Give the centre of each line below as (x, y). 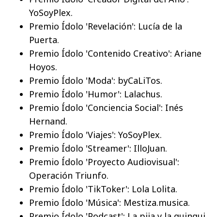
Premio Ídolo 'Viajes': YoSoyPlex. (95, 135)
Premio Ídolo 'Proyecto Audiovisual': (104, 162)
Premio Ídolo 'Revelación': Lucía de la (106, 26)
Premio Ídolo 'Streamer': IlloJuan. (98, 148)
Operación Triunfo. (69, 176)
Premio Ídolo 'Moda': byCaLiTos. (96, 81)
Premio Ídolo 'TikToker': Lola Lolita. (103, 189)
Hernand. (48, 121)
